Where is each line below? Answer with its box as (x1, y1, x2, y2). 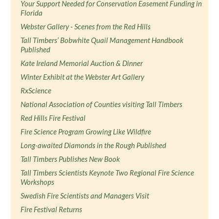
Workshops (21, 177, 55, 186)
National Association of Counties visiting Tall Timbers (21, 100, 183, 109)
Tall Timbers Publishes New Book (21, 154, 120, 163)
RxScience (21, 86, 52, 95)
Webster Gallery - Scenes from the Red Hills (21, 22, 151, 31)
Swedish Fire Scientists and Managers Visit (21, 191, 150, 200)
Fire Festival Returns (21, 205, 83, 214)
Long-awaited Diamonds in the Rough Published (21, 141, 167, 150)
